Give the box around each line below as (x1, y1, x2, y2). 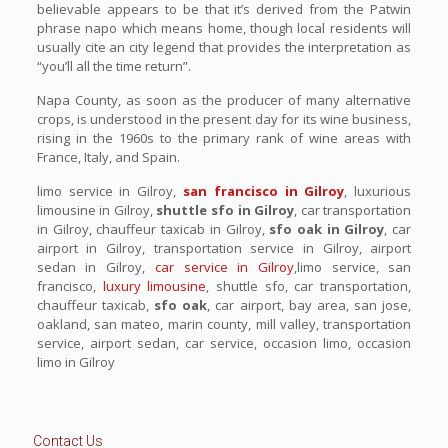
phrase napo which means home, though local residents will (36, 19, 412, 38)
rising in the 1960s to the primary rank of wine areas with (36, 129, 412, 148)
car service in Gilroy (154, 258, 294, 277)
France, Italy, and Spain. (36, 148, 180, 167)
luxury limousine (102, 277, 207, 296)
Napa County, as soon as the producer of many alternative (36, 91, 412, 110)
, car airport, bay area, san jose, (207, 296, 412, 315)
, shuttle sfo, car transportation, (206, 277, 412, 296)
